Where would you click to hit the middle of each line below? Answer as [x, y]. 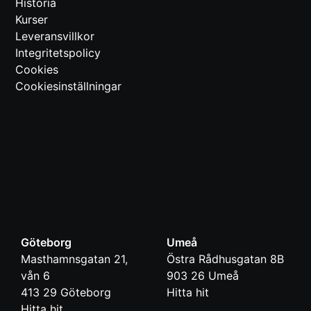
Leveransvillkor [55, 36]
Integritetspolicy [58, 53]
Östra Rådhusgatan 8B [225, 259]
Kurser [32, 20]
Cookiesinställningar [68, 86]
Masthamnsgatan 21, [74, 259]
